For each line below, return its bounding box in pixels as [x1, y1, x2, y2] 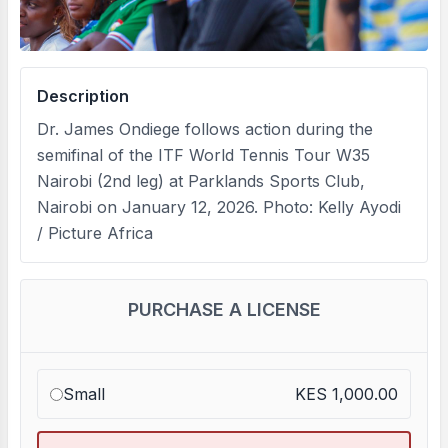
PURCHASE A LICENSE [127, 299, 321, 320]
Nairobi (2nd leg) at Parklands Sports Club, [37, 171, 365, 191]
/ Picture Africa [37, 223, 153, 243]
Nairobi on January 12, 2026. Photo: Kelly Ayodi [37, 197, 401, 217]
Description [37, 86, 129, 106]
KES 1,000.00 [295, 384, 398, 404]
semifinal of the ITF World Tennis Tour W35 [37, 145, 370, 165]
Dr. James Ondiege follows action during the [37, 119, 373, 139]
